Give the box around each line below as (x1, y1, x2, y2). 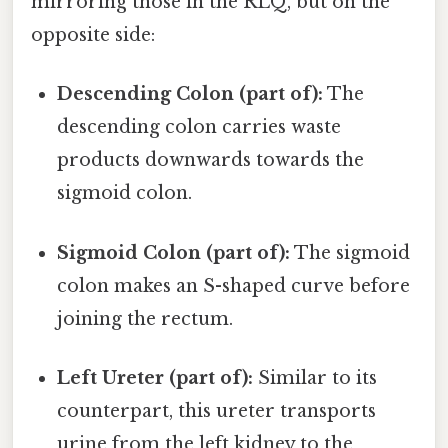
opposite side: (31, 24, 155, 47)
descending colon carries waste (57, 116, 342, 139)
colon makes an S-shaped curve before (57, 274, 411, 297)
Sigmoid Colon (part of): (57, 241, 291, 264)
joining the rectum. (57, 307, 234, 330)
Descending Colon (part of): (57, 83, 324, 106)
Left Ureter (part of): (57, 366, 254, 389)
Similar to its (253, 366, 378, 389)
